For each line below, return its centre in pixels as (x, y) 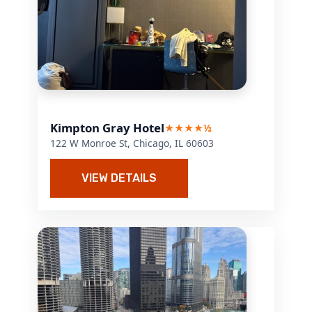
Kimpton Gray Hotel (108, 128)
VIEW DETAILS (119, 178)
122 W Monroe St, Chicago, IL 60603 (132, 143)
